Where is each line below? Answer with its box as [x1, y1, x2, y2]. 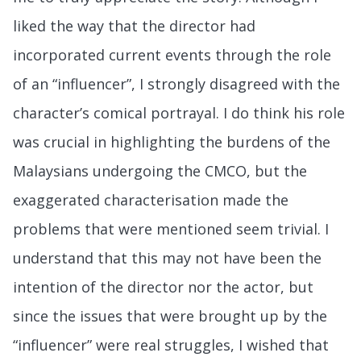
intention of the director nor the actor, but [13, 276, 313, 297]
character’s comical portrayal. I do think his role [13, 102, 345, 122]
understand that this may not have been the [13, 247, 322, 268]
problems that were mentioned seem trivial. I [13, 218, 329, 239]
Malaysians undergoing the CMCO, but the [13, 160, 307, 180]
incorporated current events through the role [13, 44, 331, 64]
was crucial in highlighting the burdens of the [13, 131, 330, 151]
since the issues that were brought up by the [13, 305, 327, 326]
